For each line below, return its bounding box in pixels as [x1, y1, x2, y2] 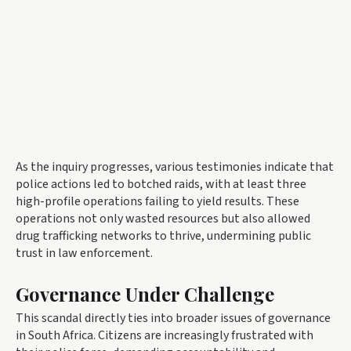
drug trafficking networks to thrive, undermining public [16, 227, 311, 245]
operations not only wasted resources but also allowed [16, 210, 310, 228]
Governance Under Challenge [16, 281, 274, 307]
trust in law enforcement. [16, 244, 153, 262]
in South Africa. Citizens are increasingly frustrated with [16, 327, 313, 345]
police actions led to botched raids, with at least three [16, 175, 306, 194]
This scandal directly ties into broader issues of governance [16, 309, 331, 327]
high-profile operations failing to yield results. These [16, 193, 299, 211]
